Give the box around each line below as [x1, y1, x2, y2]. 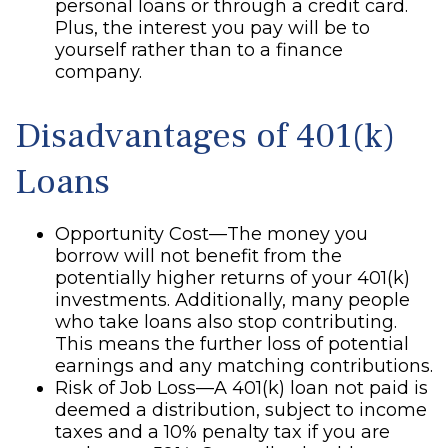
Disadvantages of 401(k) [15, 113, 395, 159]
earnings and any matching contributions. [55, 355, 433, 377]
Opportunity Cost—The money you [55, 223, 368, 245]
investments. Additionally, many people [55, 289, 410, 311]
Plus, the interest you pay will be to [55, 17, 370, 39]
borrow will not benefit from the [55, 245, 342, 267]
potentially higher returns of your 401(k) [55, 267, 410, 289]
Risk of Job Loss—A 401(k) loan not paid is [55, 377, 428, 399]
